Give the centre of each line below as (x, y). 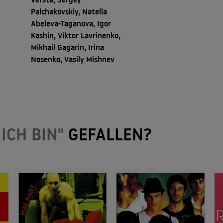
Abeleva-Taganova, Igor (71, 23)
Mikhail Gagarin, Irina (67, 47)
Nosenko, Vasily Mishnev (72, 59)
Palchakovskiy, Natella (69, 11)
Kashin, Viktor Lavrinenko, (75, 35)
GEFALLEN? (108, 134)
